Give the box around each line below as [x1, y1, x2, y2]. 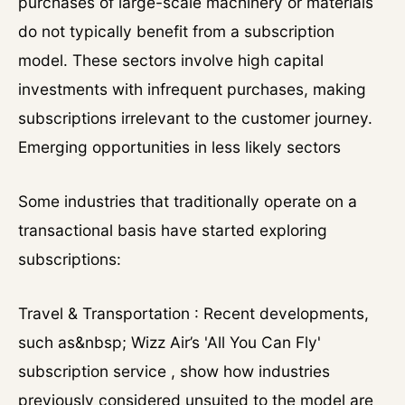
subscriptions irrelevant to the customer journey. [18, 108, 372, 127]
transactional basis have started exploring [18, 221, 327, 240]
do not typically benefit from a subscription [18, 22, 334, 41]
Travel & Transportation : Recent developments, [18, 304, 369, 323]
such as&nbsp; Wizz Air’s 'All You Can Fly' [18, 333, 321, 352]
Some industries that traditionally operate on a [18, 192, 357, 211]
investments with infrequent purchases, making [18, 80, 366, 99]
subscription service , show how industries [18, 362, 330, 381]
